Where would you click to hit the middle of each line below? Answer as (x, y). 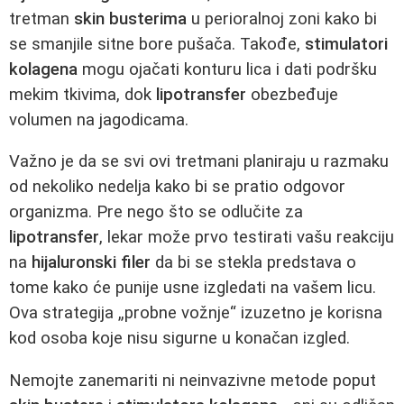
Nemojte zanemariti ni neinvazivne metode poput (193, 380)
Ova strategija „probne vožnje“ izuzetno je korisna (196, 313)
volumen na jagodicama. (99, 119)
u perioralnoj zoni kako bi (282, 18)
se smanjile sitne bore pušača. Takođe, (157, 44)
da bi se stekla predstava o (253, 263)
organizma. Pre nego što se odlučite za (156, 212)
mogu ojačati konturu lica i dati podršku (227, 69)
